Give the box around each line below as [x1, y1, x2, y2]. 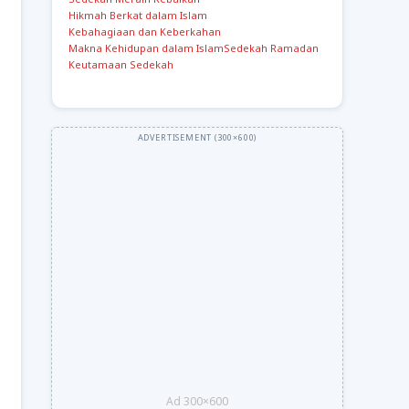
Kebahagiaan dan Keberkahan [68, 25, 221, 38]
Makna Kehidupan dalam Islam [68, 41, 224, 55]
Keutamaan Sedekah [68, 58, 173, 71]
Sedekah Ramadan [224, 41, 319, 55]
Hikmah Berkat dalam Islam [68, 8, 207, 22]
